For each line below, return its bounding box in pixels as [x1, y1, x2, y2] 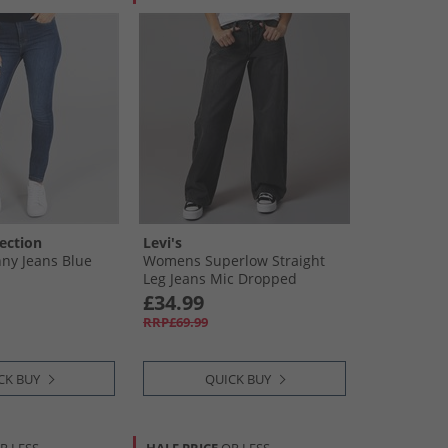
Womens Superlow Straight [143, 251, 325, 270]
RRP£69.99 [143, 313, 208, 331]
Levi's [143, 233, 182, 252]
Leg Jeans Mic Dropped [143, 269, 297, 288]
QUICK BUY [205, 370, 271, 388]
